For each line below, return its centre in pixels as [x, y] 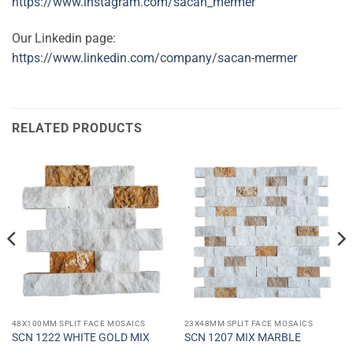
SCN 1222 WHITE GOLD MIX [80, 338]
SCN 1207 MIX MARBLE [242, 338]
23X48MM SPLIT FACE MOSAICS [249, 323]
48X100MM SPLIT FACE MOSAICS [78, 323]
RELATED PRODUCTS [77, 128]
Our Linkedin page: [64, 38]
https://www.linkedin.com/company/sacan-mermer [154, 58]
